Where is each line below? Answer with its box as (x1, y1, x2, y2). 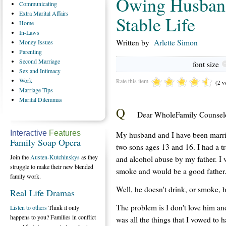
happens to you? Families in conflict (10, 213, 96, 221)
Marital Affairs (33, 9, 69, 17)
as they (80, 153, 98, 161)
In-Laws (19, 28, 39, 36)
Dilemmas (38, 95, 62, 103)
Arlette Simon (154, 37, 198, 47)
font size (193, 59, 219, 69)
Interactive (10, 129, 47, 137)
